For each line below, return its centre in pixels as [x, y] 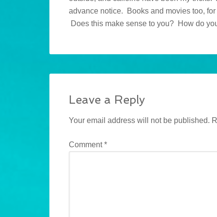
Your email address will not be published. [139, 121]
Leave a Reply [107, 100]
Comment [86, 145]
